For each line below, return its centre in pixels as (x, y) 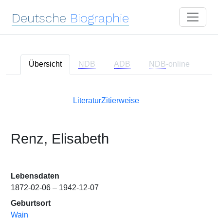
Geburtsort (31, 203)
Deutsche (39, 18)
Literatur (87, 100)
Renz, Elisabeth (60, 139)
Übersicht (45, 64)
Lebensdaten (35, 176)
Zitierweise (120, 100)
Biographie (100, 18)
